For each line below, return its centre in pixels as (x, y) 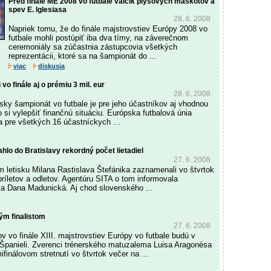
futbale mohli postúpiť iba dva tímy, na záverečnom (98, 38)
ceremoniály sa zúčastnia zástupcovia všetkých (93, 47)
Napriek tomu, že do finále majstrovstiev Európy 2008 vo (108, 29)
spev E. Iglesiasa (38, 10)
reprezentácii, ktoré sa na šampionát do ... (83, 56)
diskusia (51, 66)
